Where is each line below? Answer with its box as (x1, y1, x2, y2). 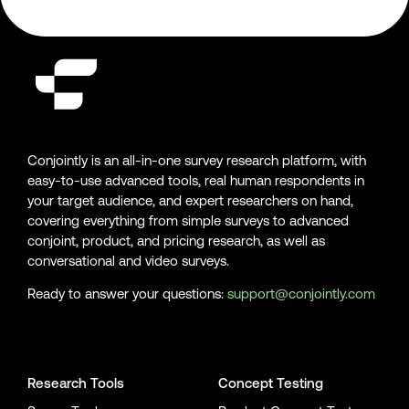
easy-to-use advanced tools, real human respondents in (27, 172, 364, 188)
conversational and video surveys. (27, 252, 229, 268)
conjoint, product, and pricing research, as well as (27, 232, 325, 248)
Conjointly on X (100, 323, 191, 340)
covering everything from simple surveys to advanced (27, 212, 349, 228)
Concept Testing (218, 374, 323, 391)
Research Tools (27, 374, 124, 391)
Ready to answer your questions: (27, 285, 227, 301)
